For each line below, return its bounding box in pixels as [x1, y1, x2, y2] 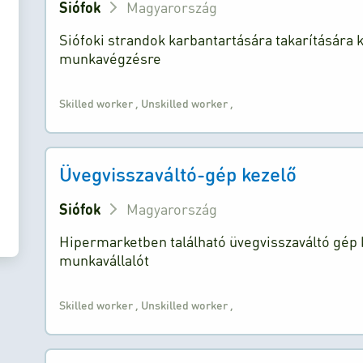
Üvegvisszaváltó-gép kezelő [59, 161, 297, 186]
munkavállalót [59, 250, 150, 269]
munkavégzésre [59, 49, 162, 67]
